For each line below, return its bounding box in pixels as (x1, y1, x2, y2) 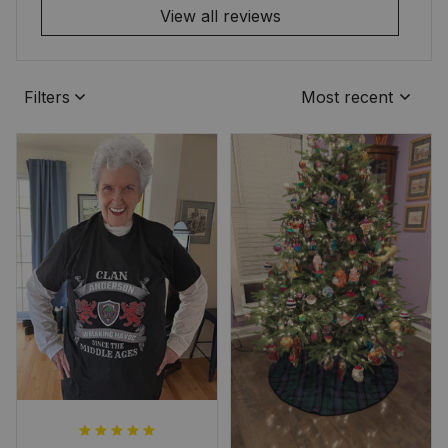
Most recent (301, 86, 393, 107)
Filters (24, 86, 70, 107)
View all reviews (159, 5, 281, 26)
